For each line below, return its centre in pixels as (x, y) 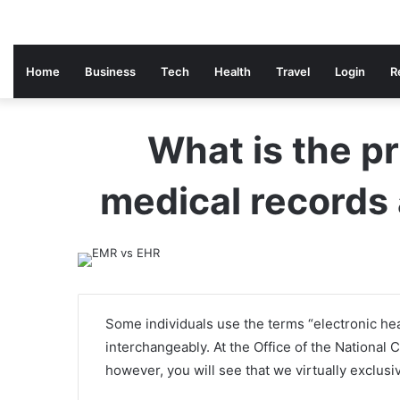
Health (233, 71)
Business (110, 71)
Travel (293, 71)
